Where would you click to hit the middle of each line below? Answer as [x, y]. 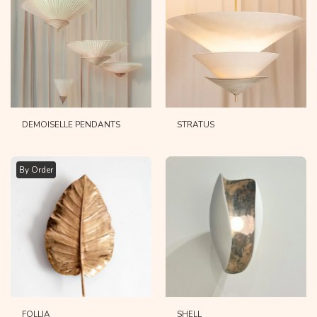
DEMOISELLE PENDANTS [71, 125]
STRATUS [196, 125]
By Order [36, 170]
